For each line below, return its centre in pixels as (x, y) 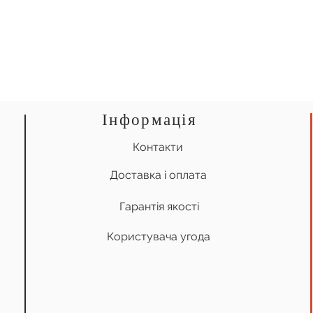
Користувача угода (159, 237)
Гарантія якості (159, 207)
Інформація (150, 120)
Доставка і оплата (158, 175)
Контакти (158, 147)
